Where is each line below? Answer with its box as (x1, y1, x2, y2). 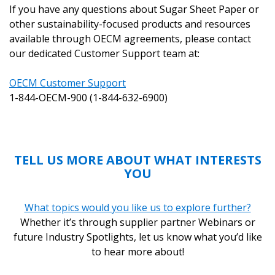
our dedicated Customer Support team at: (9, 47, 199, 61)
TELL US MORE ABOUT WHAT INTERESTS (14, 152, 261, 169)
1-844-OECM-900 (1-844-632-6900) (9, 91, 168, 105)
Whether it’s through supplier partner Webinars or (20, 215, 255, 230)
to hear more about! (91, 245, 184, 259)
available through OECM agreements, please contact (9, 32, 251, 46)
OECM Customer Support (9, 76, 126, 90)
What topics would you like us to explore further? (24, 201, 251, 215)
